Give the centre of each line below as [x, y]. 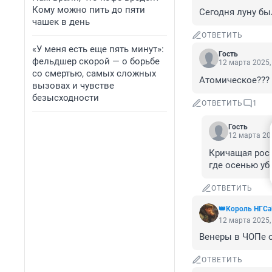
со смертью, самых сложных [94, 73]
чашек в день [61, 22]
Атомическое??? [234, 80]
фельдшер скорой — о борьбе [96, 61]
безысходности [66, 98]
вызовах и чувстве [73, 86]
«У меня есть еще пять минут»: [98, 49]
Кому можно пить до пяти [89, 10]
